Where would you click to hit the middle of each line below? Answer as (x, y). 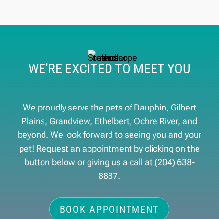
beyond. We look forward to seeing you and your (109, 134)
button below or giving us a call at (89, 162)
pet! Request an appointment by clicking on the (109, 148)
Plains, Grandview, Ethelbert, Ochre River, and (109, 121)
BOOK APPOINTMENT (109, 209)
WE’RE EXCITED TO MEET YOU (109, 68)
